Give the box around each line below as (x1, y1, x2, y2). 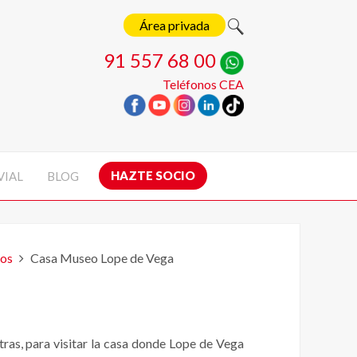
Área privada (139, 18, 210, 33)
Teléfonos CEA (163, 76, 244, 92)
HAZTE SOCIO (111, 168, 195, 183)
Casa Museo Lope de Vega (30, 249, 174, 265)
